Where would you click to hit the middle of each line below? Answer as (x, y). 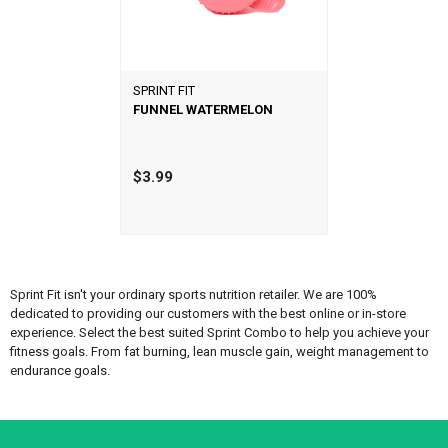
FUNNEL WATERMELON (202, 109)
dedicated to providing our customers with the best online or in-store (207, 313)
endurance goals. (59, 370)
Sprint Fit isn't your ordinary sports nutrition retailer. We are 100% (193, 294)
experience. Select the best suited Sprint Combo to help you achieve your (219, 332)
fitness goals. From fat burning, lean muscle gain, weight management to (219, 351)
